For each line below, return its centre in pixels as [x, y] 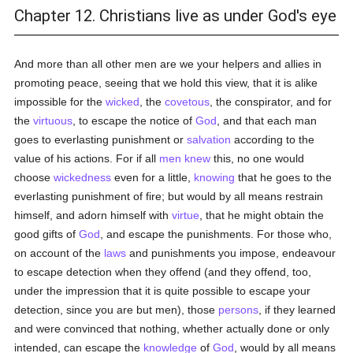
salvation [209, 139]
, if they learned [297, 310]
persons [239, 310]
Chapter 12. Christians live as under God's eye [176, 16]
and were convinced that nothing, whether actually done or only [172, 329]
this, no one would [258, 158]
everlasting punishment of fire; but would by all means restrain [169, 196]
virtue [186, 215]
